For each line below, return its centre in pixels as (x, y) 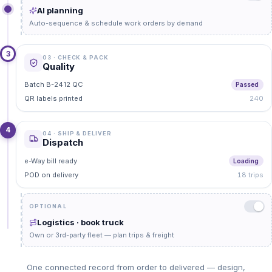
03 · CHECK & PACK (76, 57)
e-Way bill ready (51, 161)
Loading (246, 161)
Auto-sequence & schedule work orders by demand (116, 23)
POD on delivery (52, 175)
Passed (247, 84)
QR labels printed (54, 98)
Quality (59, 66)
